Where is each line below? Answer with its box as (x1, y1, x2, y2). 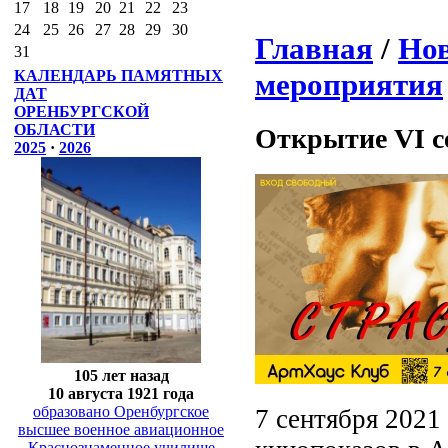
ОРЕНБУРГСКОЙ (14, 103, 149, 120)
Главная (255, 30, 373, 66)
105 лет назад (73, 366, 169, 384)
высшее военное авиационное (18, 420, 224, 438)
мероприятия (255, 66, 443, 102)
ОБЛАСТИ (14, 121, 95, 138)
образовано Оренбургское (33, 402, 209, 420)
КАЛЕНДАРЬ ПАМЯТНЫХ (14, 67, 223, 84)
